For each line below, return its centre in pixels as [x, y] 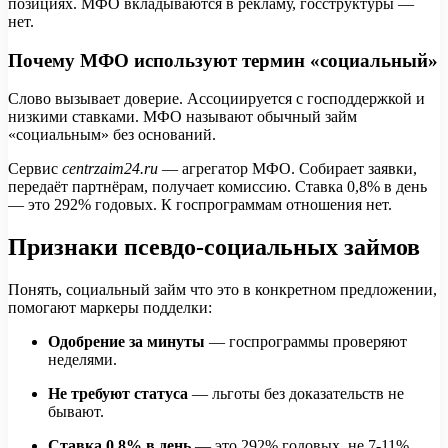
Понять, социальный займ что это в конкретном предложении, [222, 290]
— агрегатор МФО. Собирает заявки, [287, 169]
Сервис [35, 169]
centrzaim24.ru [110, 169]
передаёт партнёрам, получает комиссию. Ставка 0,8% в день [217, 187]
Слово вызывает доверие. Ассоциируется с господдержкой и [216, 99]
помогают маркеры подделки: [110, 308]
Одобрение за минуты [126, 342]
